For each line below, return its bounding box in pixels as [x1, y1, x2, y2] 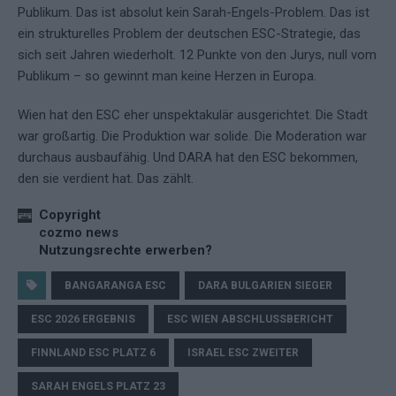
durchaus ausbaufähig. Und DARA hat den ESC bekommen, [18, 149, 358, 165]
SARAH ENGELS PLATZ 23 [31, 380, 165, 392]
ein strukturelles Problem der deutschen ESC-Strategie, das [18, 26, 361, 42]
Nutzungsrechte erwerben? [39, 242, 212, 258]
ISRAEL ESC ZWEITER [187, 346, 299, 359]
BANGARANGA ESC [65, 279, 166, 292]
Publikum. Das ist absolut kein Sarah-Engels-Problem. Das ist [18, 4, 369, 20]
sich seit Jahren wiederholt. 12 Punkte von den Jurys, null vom [18, 47, 377, 63]
